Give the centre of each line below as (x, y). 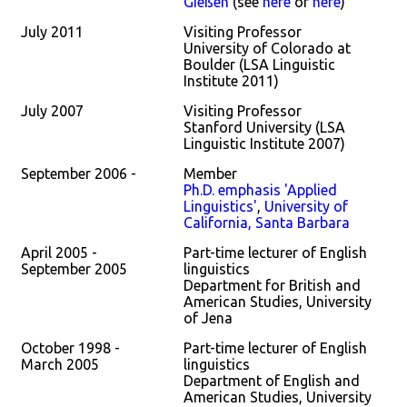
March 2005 (60, 364)
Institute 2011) (231, 81)
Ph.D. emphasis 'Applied (260, 190)
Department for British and (272, 285)
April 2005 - (59, 253)
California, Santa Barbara (267, 223)
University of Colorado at (267, 48)
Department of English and (272, 381)
